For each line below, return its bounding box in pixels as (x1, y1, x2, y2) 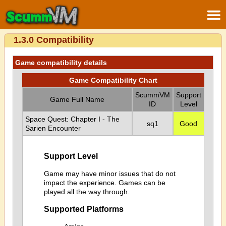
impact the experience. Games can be (43, 178, 165, 187)
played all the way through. (43, 187, 130, 196)
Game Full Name (49, 95, 104, 103)
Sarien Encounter (25, 124, 81, 132)
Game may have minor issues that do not (43, 169, 176, 178)
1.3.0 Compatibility (14, 35, 94, 45)
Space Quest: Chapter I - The (25, 115, 120, 123)
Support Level (43, 151, 98, 161)
